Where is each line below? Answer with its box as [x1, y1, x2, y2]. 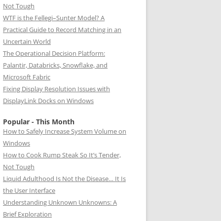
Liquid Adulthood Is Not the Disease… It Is [3, 174, 126, 183]
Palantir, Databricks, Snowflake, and [3, 61, 108, 70]
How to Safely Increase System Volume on [3, 127, 126, 136]
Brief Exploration [3, 210, 52, 219]
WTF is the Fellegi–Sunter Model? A [3, 13, 105, 22]
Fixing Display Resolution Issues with [3, 84, 110, 93]
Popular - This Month [3, 117, 74, 126]
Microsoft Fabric [3, 73, 50, 81]
